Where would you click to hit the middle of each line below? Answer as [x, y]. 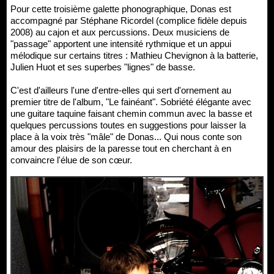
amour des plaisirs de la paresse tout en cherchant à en [121, 149]
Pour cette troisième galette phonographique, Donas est [121, 9]
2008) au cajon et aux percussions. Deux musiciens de [120, 32]
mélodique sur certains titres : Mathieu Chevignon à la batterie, [134, 56]
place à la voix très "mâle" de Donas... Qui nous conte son [126, 137]
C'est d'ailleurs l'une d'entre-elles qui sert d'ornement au [121, 91]
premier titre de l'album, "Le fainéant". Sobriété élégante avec [131, 102]
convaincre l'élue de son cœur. [71, 160]
